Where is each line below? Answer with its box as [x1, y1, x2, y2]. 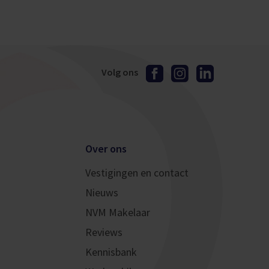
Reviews [85, 225, 122, 239]
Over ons [85, 142, 127, 156]
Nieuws [85, 186, 118, 199]
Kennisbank [85, 245, 137, 259]
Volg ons [101, 66, 138, 79]
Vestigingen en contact [85, 166, 189, 180]
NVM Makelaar [85, 205, 150, 219]
